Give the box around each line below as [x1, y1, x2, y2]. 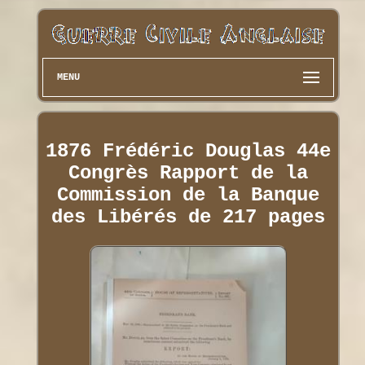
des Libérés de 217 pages [51, 205, 325, 228]
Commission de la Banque [56, 183, 319, 206]
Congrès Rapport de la [68, 161, 308, 184]
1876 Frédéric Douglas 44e [45, 139, 331, 162]
